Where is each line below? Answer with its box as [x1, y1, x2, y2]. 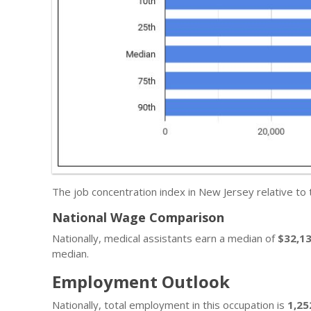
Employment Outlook [52, 269, 230, 293]
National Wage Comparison [52, 208, 224, 226]
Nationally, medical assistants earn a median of [52, 230, 278, 245]
